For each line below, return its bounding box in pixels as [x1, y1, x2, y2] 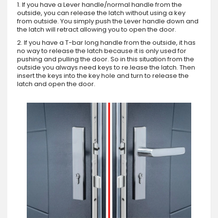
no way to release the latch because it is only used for [17, 46, 186, 56]
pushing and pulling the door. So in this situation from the [17, 54, 194, 64]
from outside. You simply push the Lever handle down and [17, 17, 199, 26]
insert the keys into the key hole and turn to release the [17, 71, 189, 81]
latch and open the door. [17, 79, 95, 89]
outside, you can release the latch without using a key [17, 8, 185, 18]
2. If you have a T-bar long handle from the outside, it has [17, 38, 196, 48]
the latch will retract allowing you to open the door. [17, 25, 176, 35]
